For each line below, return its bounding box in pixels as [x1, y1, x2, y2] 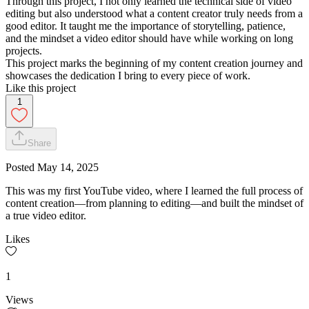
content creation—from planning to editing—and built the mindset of [6, 197, 303, 209]
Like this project [6, 81, 76, 94]
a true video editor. [6, 209, 86, 221]
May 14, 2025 [37, 161, 99, 173]
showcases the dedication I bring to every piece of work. [6, 69, 250, 81]
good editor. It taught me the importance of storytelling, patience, [6, 19, 286, 32]
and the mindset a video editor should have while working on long [6, 32, 293, 44]
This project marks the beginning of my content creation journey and [6, 57, 303, 69]
